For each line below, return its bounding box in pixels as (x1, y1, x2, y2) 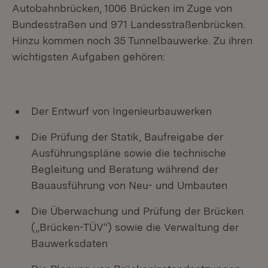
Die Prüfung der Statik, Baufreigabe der (31, 130, 223, 143)
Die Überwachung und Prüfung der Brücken (31, 205, 243, 217)
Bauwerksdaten (31, 237, 108, 249)
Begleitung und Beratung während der (31, 163, 218, 175)
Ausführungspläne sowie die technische (31, 147, 226, 159)
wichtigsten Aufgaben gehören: (12, 50, 165, 63)
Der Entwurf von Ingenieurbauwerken (31, 105, 212, 117)
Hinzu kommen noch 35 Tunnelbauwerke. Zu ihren (12, 34, 252, 47)
